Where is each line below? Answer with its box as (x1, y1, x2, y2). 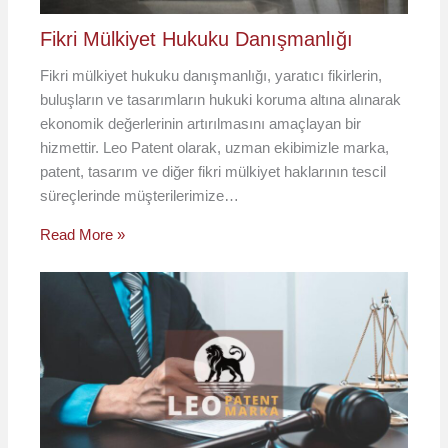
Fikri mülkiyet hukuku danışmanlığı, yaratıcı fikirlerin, (40, 66, 383, 84)
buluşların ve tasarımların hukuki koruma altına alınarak (40, 90, 402, 108)
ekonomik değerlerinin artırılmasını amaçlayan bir (40, 114, 362, 132)
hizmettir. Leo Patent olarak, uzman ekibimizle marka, (40, 138, 390, 156)
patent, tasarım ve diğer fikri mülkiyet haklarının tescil (40, 162, 387, 180)
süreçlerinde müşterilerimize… (40, 186, 240, 204)
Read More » (40, 225, 126, 243)
